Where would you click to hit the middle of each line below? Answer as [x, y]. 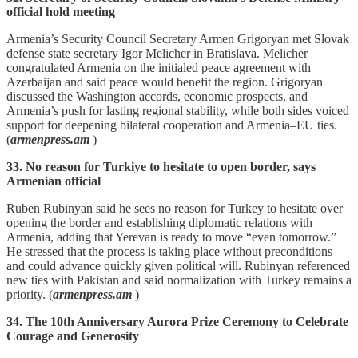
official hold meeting [61, 11]
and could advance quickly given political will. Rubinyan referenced [178, 265]
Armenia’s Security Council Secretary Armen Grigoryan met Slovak [178, 38]
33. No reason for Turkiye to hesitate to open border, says [161, 166]
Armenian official [54, 181]
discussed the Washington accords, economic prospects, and [157, 96]
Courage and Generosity [73, 336]
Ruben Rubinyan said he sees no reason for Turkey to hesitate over [175, 208]
